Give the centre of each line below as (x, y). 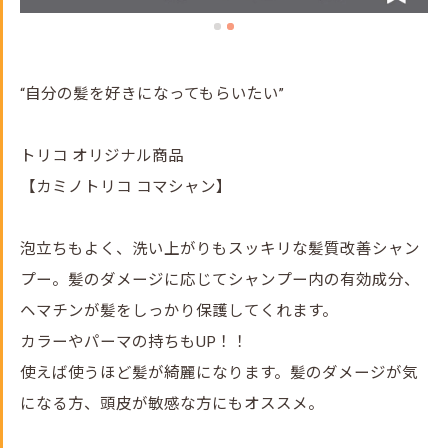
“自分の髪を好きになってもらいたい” (152, 94)
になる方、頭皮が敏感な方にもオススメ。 (172, 404)
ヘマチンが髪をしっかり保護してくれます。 (179, 311)
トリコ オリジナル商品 (102, 156)
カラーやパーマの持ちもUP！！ (134, 342)
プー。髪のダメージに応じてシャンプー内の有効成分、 (220, 280)
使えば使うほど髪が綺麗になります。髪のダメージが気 (219, 373)
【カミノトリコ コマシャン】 (126, 187)
